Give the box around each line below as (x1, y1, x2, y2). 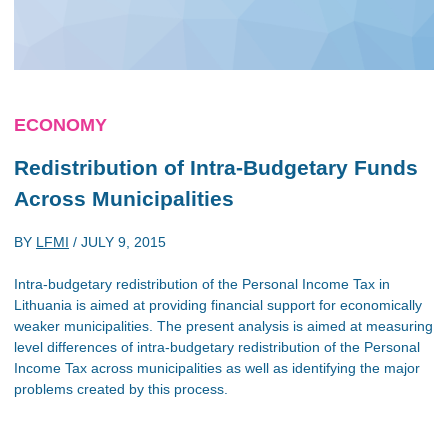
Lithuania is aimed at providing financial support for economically (14, 296, 422, 313)
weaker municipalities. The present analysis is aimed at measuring (14, 317, 433, 334)
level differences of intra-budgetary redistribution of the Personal (14, 338, 420, 355)
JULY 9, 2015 (81, 233, 166, 250)
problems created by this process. (14, 380, 228, 397)
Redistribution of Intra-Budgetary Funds (14, 156, 418, 179)
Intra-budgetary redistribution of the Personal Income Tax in (14, 275, 390, 292)
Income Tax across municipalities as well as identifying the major (14, 359, 420, 376)
